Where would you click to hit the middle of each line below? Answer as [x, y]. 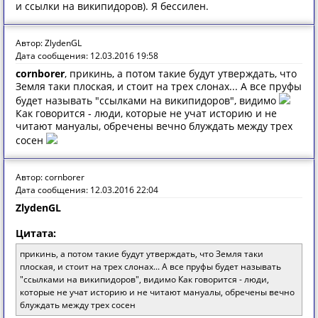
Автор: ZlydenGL [49, 43]
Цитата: [36, 233]
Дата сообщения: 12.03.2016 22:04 [87, 190]
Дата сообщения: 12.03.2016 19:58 [87, 56]
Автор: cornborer [50, 177]
